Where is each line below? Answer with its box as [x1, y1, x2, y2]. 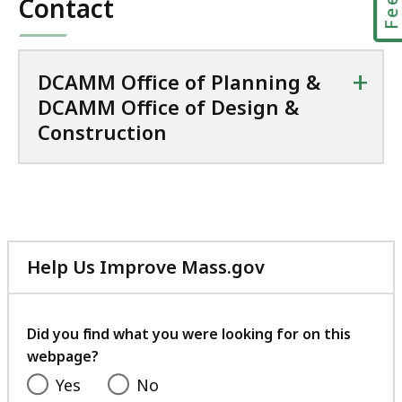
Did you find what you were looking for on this [27, 324, 351, 345]
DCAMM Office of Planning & [38, 68, 320, 96]
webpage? [27, 346, 99, 367]
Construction [38, 118, 167, 146]
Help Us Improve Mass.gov [27, 255, 265, 280]
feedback [264, 319, 347, 344]
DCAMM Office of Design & [38, 93, 299, 121]
